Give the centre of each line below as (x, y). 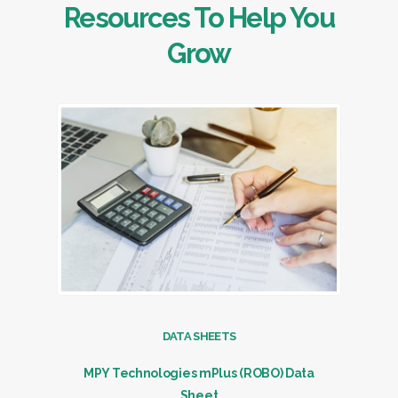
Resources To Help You (199, 18)
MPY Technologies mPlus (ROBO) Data (199, 374)
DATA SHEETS (199, 337)
